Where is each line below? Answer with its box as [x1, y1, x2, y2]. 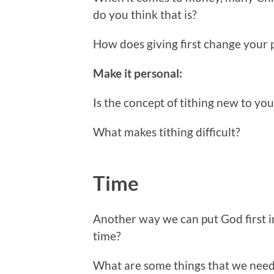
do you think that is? [93, 7, 197, 22]
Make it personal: [93, 66, 182, 81]
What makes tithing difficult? [93, 125, 240, 139]
